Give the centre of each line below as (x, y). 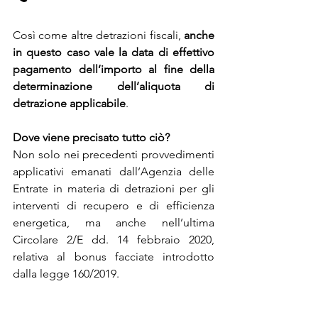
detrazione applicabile (69, 103)
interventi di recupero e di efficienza (114, 205)
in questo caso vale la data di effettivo (114, 52)
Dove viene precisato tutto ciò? (91, 137)
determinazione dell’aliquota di (114, 86)
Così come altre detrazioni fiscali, (97, 35)
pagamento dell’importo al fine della (114, 69)
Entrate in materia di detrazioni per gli (114, 188)
